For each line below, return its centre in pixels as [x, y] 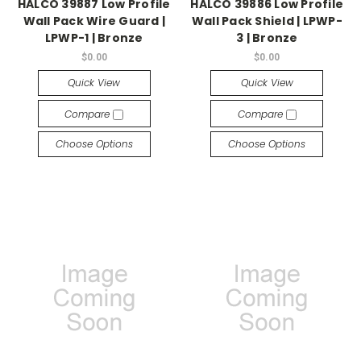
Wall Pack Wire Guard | [94, 21]
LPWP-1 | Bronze [94, 38]
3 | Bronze [267, 38]
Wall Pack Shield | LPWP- [267, 21]
